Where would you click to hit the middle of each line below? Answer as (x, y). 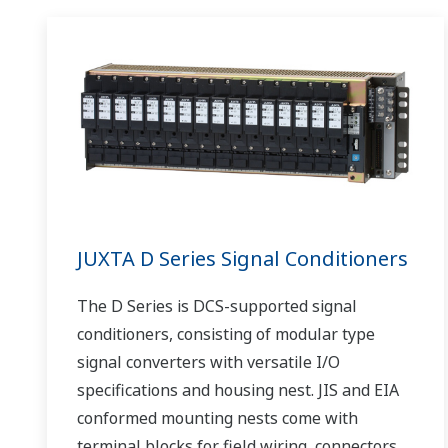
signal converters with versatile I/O (208, 362)
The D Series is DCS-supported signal (217, 306)
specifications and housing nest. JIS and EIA (238, 390)
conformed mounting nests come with (217, 418)
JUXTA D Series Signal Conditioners (242, 259)
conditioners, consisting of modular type (226, 334)
